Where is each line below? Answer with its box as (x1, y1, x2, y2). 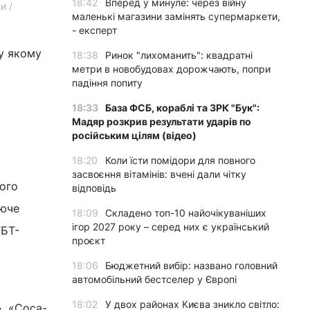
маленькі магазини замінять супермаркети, (72, 10, 280, 22)
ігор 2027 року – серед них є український (72, 221, 269, 232)
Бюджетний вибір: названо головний (105, 259, 277, 271)
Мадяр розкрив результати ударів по (72, 116, 251, 127)
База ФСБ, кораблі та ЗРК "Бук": (105, 102, 259, 113)
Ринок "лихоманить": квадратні (105, 49, 253, 61)
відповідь (72, 182, 116, 194)
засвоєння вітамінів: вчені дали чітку (72, 168, 246, 180)
